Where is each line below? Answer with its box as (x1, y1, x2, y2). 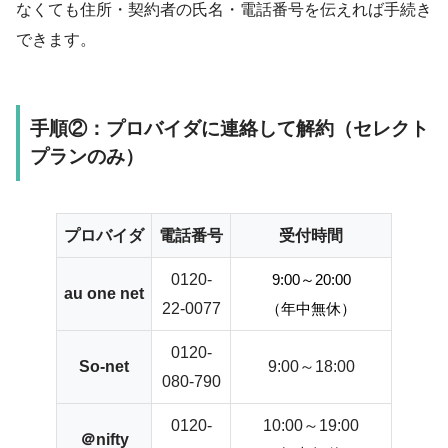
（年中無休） (266, 300, 356, 317)
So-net (79, 357, 129, 375)
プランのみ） (30, 145, 144, 167)
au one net (64, 284, 144, 302)
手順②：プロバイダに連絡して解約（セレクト (30, 117, 429, 139)
